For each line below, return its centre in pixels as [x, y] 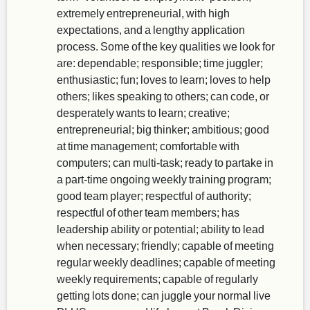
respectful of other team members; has [148, 212]
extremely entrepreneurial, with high [143, 13]
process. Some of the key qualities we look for [166, 46]
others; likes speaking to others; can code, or [163, 96]
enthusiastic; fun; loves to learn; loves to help [164, 79]
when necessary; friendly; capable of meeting [165, 245]
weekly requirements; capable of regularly [157, 279]
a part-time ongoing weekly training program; [164, 179]
